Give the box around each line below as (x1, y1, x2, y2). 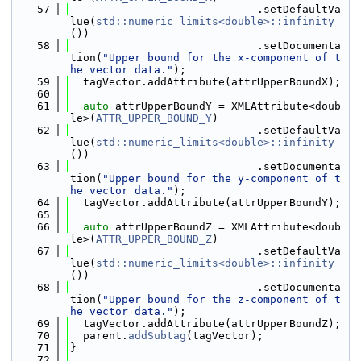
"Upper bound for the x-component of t (102, 52, 341, 64)
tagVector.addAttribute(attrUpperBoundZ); (70, 317, 341, 330)
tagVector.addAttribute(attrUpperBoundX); (70, 76, 341, 88)
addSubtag (128, 330, 186, 342)
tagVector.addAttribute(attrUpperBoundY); (70, 197, 341, 209)
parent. (70, 330, 128, 342)
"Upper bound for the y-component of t (102, 172, 341, 185)
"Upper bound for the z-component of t (102, 293, 341, 305)
